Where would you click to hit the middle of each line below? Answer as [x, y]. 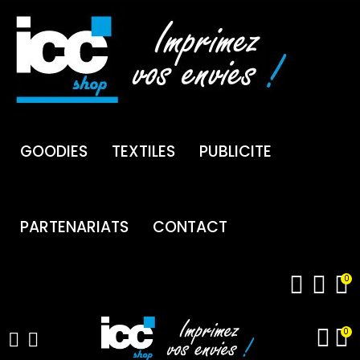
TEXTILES [143, 151]
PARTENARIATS [74, 227]
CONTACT [190, 227]
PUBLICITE [235, 151]
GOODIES [54, 151]
